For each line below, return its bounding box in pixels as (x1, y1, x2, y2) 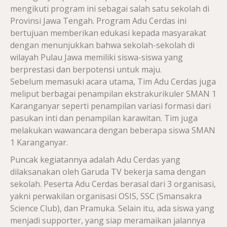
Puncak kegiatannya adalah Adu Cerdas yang (10, 154, 180, 165)
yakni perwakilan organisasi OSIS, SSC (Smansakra (10, 191, 202, 202)
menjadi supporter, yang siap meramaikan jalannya (10, 215, 205, 226)
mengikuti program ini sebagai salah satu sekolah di (10, 3, 209, 14)
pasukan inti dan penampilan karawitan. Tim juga (10, 112, 198, 124)
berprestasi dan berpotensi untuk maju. (10, 64, 162, 75)
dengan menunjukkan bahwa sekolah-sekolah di (10, 40, 195, 51)
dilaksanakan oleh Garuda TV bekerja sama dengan (10, 166, 206, 177)
